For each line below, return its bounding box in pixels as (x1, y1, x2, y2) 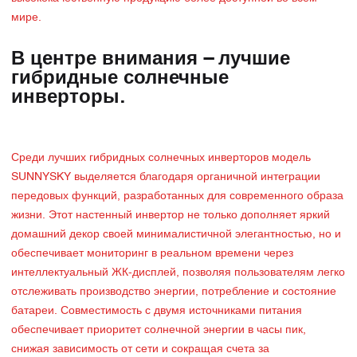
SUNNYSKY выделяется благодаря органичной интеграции (11, 172, 320, 182)
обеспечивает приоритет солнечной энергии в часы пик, (11, 325, 306, 335)
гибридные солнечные (11, 69, 229, 88)
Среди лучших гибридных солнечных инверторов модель (11, 153, 311, 163)
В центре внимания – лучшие (11, 50, 290, 69)
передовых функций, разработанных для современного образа (11, 191, 343, 202)
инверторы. (11, 88, 125, 107)
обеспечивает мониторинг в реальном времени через (11, 249, 293, 259)
